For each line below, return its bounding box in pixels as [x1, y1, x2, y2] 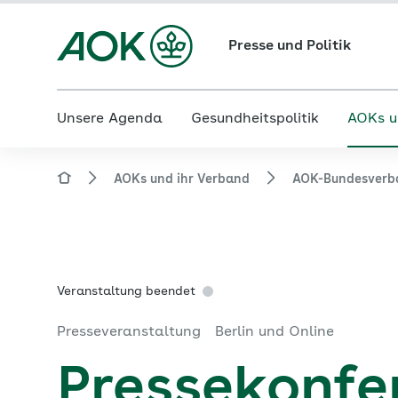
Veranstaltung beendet [57, 285, 195, 298]
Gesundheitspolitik [191, 112, 319, 126]
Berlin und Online [215, 325, 334, 339]
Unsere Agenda [57, 112, 163, 126]
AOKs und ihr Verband [114, 173, 250, 186]
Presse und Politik [227, 39, 351, 53]
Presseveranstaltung [57, 325, 201, 339]
